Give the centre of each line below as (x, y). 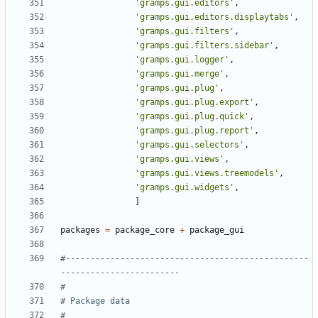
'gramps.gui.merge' (180, 74)
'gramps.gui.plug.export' (194, 103)
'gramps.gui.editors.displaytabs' (214, 17)
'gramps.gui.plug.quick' (192, 117)
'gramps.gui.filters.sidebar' (204, 46)
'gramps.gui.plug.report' (194, 131)
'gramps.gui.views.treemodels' (207, 174)
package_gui (217, 230)
